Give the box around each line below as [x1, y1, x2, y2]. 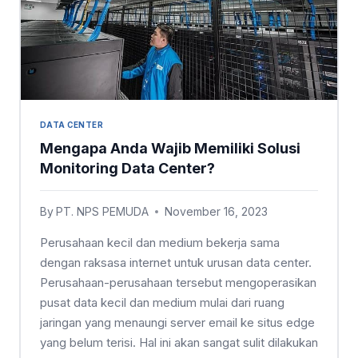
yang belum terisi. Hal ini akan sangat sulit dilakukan [40, 335, 318, 351]
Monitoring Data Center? [40, 160, 215, 177]
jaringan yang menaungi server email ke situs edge [40, 315, 315, 331]
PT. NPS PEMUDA [56, 205, 149, 219]
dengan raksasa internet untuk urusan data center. [40, 255, 312, 271]
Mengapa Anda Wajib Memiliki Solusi [40, 140, 300, 157]
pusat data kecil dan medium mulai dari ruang [40, 295, 284, 311]
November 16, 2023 [165, 205, 268, 219]
